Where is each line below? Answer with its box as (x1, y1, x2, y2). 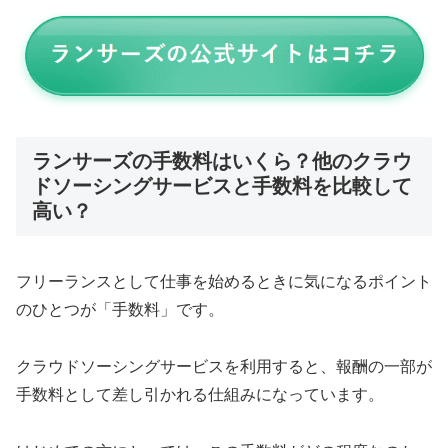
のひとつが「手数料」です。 (16, 300, 224, 318)
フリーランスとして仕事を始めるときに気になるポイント (16, 272, 432, 290)
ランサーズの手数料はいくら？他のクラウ (32, 149, 412, 172)
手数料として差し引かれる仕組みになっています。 (16, 385, 384, 403)
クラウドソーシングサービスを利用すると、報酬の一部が (16, 357, 432, 375)
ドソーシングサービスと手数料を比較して (32, 174, 412, 197)
